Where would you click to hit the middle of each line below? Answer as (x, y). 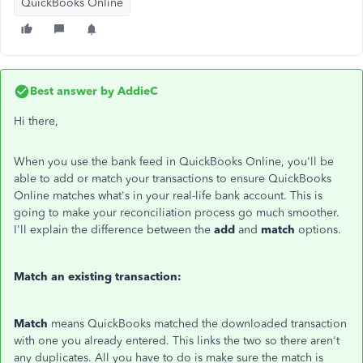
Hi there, (38, 121)
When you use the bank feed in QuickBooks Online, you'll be (174, 162)
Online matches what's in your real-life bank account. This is (168, 196)
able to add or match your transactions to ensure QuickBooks (173, 179)
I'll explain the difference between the (114, 230)
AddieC (136, 91)
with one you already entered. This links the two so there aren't (177, 341)
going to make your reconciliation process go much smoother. (177, 213)
